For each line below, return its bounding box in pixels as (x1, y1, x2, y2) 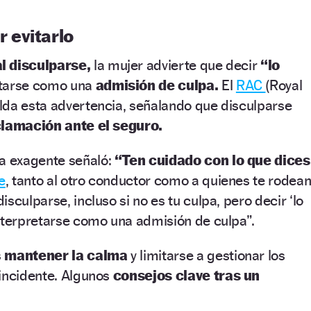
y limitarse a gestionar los (127, 246, 285, 264)
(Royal (265, 76, 303, 94)
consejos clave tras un (110, 266, 260, 284)
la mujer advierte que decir (90, 56, 258, 74)
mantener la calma (4, 246, 128, 264)
